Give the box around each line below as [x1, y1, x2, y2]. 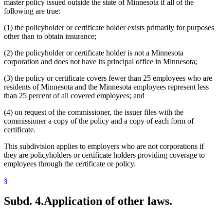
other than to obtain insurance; [4, 32, 96, 41]
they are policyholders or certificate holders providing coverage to [4, 151, 205, 160]
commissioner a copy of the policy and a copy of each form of [4, 117, 194, 126]
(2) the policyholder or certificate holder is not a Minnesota [4, 49, 183, 57]
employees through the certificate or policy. [4, 160, 136, 168]
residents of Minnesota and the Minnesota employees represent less [4, 83, 209, 91]
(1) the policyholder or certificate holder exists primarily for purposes [4, 23, 214, 32]
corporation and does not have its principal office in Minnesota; [4, 57, 197, 66]
